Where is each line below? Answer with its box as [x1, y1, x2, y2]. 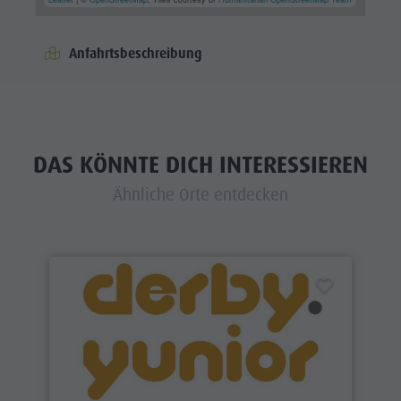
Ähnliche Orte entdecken [113, 183, 288, 207]
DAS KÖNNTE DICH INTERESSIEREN [33, 149, 368, 181]
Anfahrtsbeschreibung [69, 45, 203, 64]
